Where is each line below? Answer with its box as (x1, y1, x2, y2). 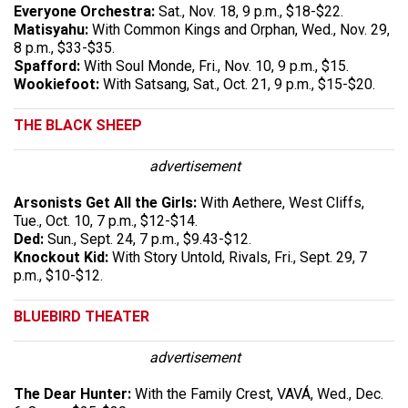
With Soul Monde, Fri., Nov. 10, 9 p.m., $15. (84, 56, 349, 75)
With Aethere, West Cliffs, (200, 193, 364, 211)
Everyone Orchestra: (14, 2, 155, 20)
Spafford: (14, 56, 84, 75)
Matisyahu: (14, 20, 88, 38)
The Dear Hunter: (14, 384, 135, 403)
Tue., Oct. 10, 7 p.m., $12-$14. (14, 211, 198, 229)
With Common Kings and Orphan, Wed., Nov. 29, (88, 20, 390, 38)
